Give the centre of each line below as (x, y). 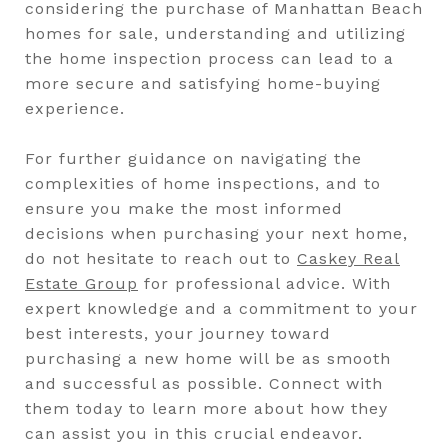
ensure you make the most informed (184, 208)
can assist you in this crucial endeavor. (194, 433)
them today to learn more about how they (206, 408)
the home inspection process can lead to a (209, 58)
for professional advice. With (264, 283)
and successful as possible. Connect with (204, 383)
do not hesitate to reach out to (161, 258)
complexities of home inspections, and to (203, 183)
